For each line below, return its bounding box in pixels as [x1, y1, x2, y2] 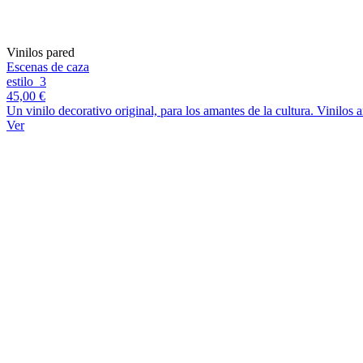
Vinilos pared [6, 45, 75, 60]
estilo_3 [6, 75, 46, 89]
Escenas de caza [6, 60, 89, 75]
